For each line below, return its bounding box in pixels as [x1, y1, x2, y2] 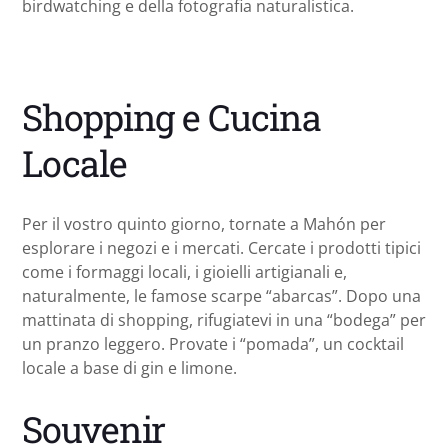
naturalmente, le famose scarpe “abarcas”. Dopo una [22, 285, 421, 308]
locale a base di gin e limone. [22, 357, 237, 380]
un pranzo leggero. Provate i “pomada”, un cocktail [22, 333, 404, 356]
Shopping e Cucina [22, 93, 321, 142]
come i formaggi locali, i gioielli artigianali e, [22, 261, 347, 284]
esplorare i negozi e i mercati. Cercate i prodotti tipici [22, 237, 421, 260]
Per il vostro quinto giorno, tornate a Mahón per [22, 213, 386, 236]
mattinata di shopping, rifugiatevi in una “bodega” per [22, 309, 426, 332]
